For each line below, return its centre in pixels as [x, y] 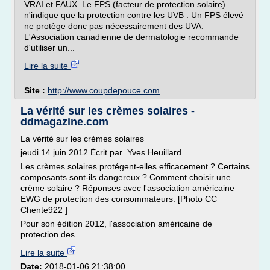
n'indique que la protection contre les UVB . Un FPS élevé [134, 15]
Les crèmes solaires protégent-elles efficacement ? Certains [135, 166]
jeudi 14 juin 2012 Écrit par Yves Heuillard [101, 152]
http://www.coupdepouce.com [104, 90]
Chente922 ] [44, 210]
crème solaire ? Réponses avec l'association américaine [127, 188]
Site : [36, 90]
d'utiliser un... [49, 48]
